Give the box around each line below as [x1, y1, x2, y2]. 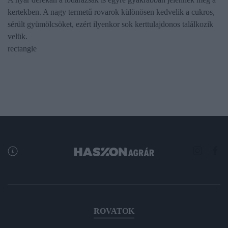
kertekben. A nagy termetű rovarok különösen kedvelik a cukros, [8, 7, 215, 16]
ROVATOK [94, 206, 134, 215]
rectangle [8, 44, 37, 53]
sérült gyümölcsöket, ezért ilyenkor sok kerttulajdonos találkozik [8, 19, 213, 28]
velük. [8, 32, 27, 41]
